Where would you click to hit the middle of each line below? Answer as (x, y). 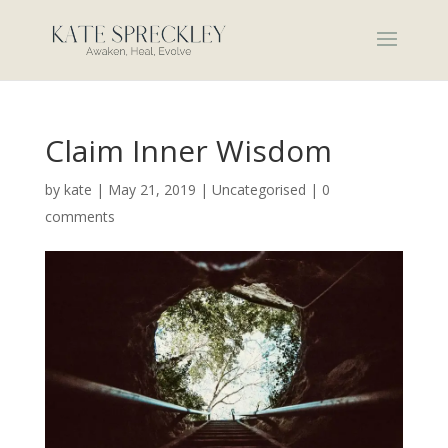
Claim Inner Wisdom (188, 150)
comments (79, 216)
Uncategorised (258, 189)
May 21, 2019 (151, 189)
